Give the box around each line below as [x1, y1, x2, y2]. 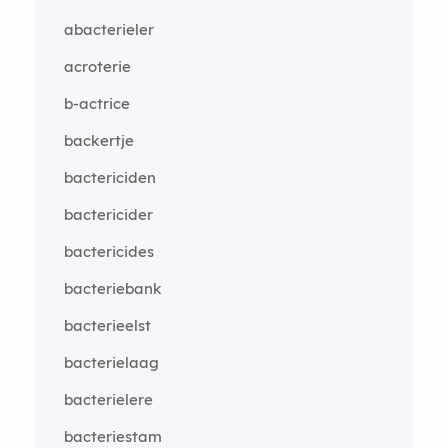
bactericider [63, 205, 153, 224]
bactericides [63, 242, 154, 261]
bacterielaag [63, 353, 159, 372]
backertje [63, 131, 134, 150]
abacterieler [63, 20, 154, 39]
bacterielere [63, 390, 153, 409]
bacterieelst [63, 316, 151, 335]
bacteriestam [63, 427, 162, 446]
